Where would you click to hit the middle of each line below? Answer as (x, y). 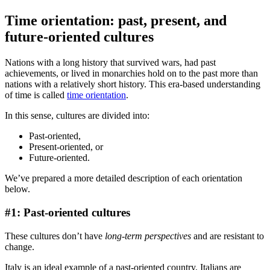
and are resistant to (228, 236)
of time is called (36, 95)
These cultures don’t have (55, 236)
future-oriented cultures (79, 37)
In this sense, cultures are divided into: (77, 116)
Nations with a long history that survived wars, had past (110, 63)
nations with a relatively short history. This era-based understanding (133, 84)
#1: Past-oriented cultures (67, 212)
